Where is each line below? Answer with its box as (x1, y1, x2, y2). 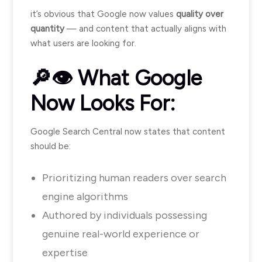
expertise (42, 246, 88, 259)
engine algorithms (42, 190, 128, 203)
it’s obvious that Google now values (30, 9, 176, 19)
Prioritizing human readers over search (42, 171, 226, 184)
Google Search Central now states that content (30, 126, 225, 137)
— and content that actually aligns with (64, 23, 226, 34)
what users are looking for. (30, 38, 136, 49)
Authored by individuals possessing (42, 209, 207, 222)
